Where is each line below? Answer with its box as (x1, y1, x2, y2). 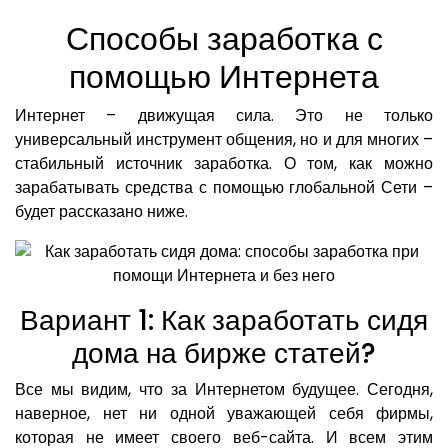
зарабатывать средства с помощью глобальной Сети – (15, 176, 433, 200)
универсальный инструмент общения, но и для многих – (15, 128, 433, 152)
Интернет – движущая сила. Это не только (15, 104, 433, 128)
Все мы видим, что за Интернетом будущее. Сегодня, (15, 378, 433, 402)
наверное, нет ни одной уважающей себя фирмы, (15, 402, 433, 426)
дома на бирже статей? (72, 334, 376, 374)
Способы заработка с (65, 16, 383, 62)
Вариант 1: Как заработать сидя (20, 301, 428, 341)
